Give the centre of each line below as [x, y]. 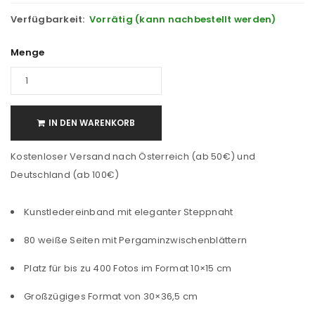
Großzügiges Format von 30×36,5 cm [112, 296]
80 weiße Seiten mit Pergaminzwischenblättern [137, 240]
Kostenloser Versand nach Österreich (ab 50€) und [133, 156]
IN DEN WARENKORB [92, 122]
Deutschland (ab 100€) [65, 174]
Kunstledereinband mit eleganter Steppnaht [130, 212]
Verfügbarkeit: [48, 19]
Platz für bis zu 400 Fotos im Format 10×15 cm [129, 268]
